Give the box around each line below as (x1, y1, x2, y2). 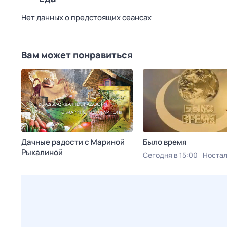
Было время (143, 137, 187, 147)
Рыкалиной (21, 147, 63, 158)
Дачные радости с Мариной (21, 137, 125, 147)
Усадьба (80, 160, 109, 170)
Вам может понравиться (21, 49, 133, 61)
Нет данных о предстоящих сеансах (21, 12, 152, 23)
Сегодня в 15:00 (143, 150, 198, 160)
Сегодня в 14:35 (21, 160, 75, 170)
